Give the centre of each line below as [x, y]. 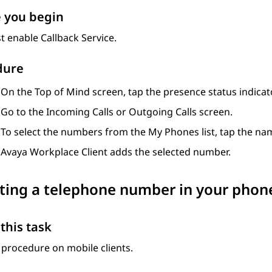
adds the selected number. [169, 152]
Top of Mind [62, 92]
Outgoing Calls [163, 112]
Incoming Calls [80, 112]
